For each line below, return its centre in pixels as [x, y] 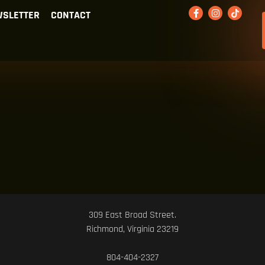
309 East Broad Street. [132, 215]
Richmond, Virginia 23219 [132, 229]
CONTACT [70, 15]
